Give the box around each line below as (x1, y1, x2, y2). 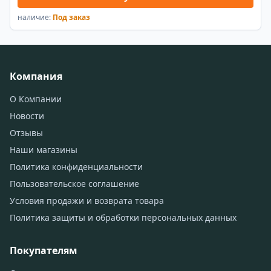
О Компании (10, 93, 62, 105)
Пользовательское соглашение (10, 178, 139, 190)
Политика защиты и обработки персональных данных (10, 212, 237, 224)
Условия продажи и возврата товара (10, 195, 164, 207)
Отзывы (10, 127, 43, 139)
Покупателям (10, 244, 77, 258)
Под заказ (53, 12, 90, 23)
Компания (10, 70, 62, 83)
